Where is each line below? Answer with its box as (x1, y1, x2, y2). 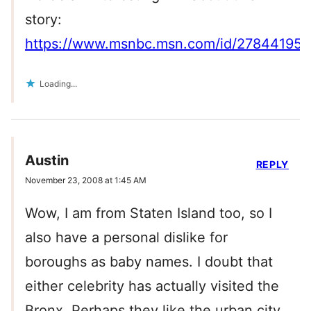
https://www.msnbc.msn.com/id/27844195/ (25, 35, 307, 53)
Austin (25, 152, 69, 169)
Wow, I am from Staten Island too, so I (25, 205, 272, 222)
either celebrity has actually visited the (25, 278, 279, 295)
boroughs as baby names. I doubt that (25, 253, 273, 271)
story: (25, 11, 62, 28)
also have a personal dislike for (25, 229, 228, 246)
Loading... (40, 78, 77, 90)
